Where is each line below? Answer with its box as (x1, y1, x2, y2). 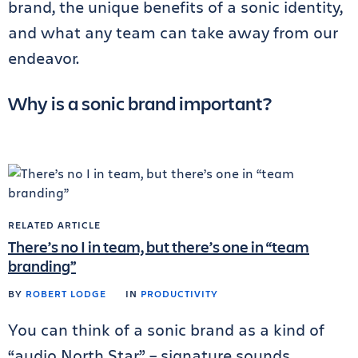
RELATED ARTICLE (8, 218, 101, 231)
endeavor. (8, 47, 79, 69)
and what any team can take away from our (8, 22, 338, 43)
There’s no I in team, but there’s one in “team (8, 236, 309, 257)
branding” (8, 255, 76, 276)
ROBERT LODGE (26, 287, 106, 300)
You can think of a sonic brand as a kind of (8, 319, 324, 340)
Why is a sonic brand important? (8, 90, 272, 116)
